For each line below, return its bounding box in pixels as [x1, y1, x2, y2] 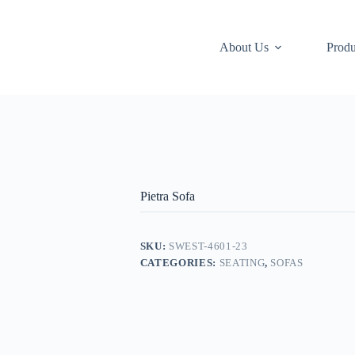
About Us [219, 40, 269, 54]
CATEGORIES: [139, 257, 219, 269]
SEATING [219, 257, 265, 269]
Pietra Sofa [139, 189, 195, 204]
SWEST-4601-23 [169, 240, 248, 253]
